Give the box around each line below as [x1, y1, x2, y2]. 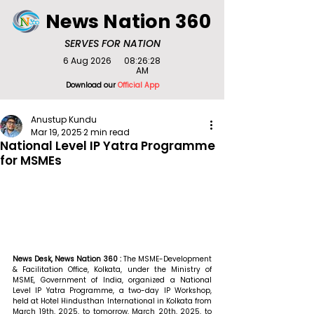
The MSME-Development [123, 253, 212, 264]
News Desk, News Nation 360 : [13, 253, 123, 264]
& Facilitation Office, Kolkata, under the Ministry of [13, 264, 212, 275]
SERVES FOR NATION [64, 36, 161, 50]
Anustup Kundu [31, 114, 97, 125]
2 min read [83, 126, 130, 138]
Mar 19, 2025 [31, 126, 82, 138]
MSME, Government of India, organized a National [13, 274, 212, 285]
